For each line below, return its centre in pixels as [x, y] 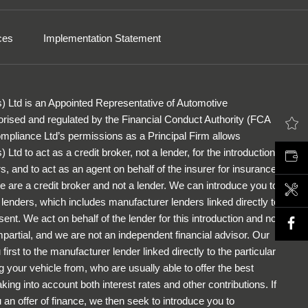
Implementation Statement [102, 38]
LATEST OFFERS [191, 125]
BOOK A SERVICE [192, 191]
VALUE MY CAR [187, 158]
